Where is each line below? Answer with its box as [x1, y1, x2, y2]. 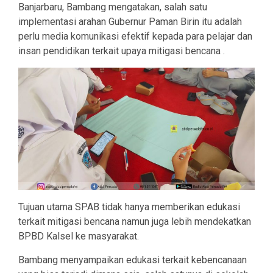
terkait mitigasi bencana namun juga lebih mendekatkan [18, 216, 251, 228]
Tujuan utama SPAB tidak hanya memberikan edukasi [18, 201, 240, 213]
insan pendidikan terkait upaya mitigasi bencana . [18, 44, 225, 57]
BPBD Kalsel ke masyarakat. [18, 230, 139, 243]
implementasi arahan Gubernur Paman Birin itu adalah [18, 15, 242, 27]
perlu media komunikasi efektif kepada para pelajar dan [18, 30, 252, 42]
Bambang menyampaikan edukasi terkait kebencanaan [18, 254, 247, 266]
